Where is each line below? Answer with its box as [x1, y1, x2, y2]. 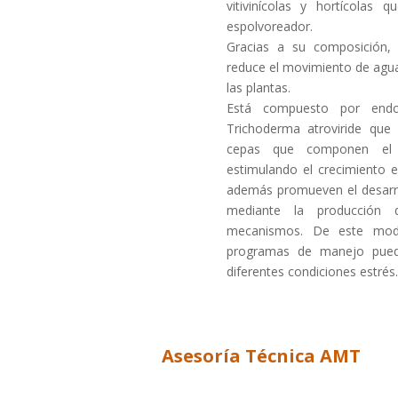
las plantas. [226, 79, 291, 97]
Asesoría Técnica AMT [161, 344, 361, 369]
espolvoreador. [226, 18, 313, 36]
